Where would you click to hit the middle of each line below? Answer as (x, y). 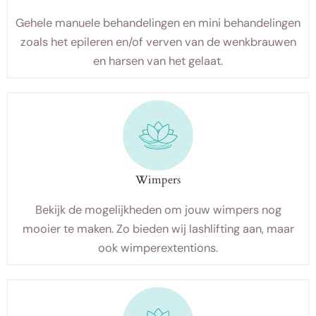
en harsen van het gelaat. (158, 61)
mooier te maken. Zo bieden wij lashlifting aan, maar (158, 229)
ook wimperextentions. (158, 248)
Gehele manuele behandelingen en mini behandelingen (158, 23)
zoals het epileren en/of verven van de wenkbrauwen (158, 42)
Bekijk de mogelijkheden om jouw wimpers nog (158, 210)
